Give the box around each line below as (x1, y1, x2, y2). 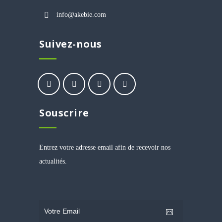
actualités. (39, 158, 67, 165)
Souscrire (39, 106, 89, 119)
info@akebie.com (56, 11, 106, 18)
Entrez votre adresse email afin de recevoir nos (39, 144, 170, 151)
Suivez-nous (39, 37, 102, 51)
